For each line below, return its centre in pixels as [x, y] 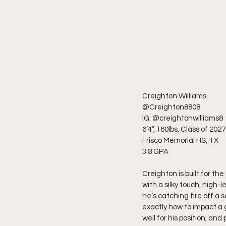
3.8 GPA [155, 151]
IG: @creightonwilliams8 [183, 118]
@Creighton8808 [171, 107]
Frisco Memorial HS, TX [180, 140]
